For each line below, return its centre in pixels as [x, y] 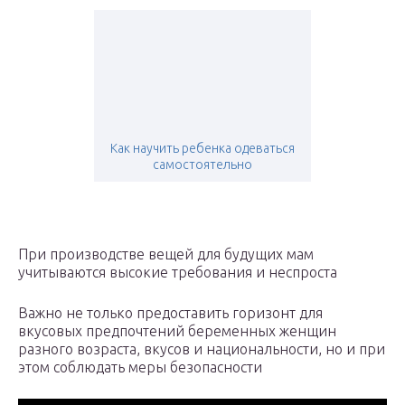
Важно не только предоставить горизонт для [170, 313]
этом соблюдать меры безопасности [140, 367]
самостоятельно [202, 165]
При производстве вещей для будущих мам [166, 254]
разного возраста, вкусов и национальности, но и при [202, 349]
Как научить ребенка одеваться [202, 149]
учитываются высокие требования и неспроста [178, 273]
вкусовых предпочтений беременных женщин [177, 331]
